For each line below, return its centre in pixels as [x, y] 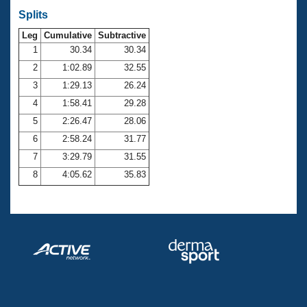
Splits [33, 14]
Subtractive [122, 35]
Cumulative [68, 35]
